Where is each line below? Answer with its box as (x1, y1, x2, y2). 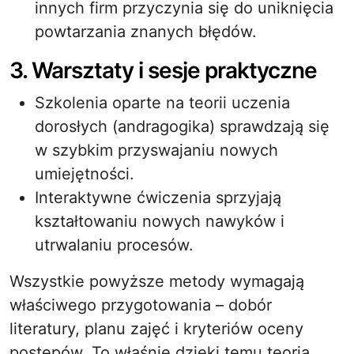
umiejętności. (35, 164, 134, 183)
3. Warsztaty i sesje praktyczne (9, 57, 317, 84)
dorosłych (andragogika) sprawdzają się (35, 117, 330, 136)
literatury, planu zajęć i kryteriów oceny (9, 319, 303, 338)
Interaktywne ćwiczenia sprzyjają (35, 188, 281, 207)
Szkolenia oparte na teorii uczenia (35, 93, 290, 112)
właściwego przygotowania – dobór (9, 296, 272, 314)
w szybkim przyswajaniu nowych (35, 141, 278, 160)
